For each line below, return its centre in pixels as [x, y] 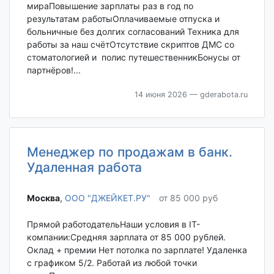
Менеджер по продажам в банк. [129, 152]
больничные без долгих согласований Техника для [133, 31]
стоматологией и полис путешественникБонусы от [133, 57]
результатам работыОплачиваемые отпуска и [123, 19]
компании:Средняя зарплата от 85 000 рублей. [126, 237]
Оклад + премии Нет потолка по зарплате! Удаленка [137, 250]
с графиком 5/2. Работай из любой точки [112, 262]
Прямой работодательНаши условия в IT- [113, 224]
